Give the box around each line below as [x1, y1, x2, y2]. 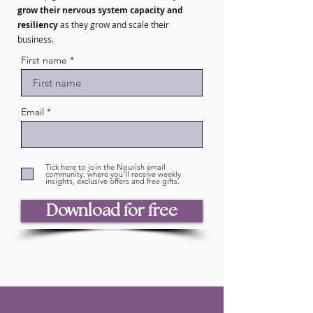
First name [21, 54, 67, 66]
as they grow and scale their [58, 19, 169, 30]
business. [17, 34, 54, 45]
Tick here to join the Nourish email [45, 162, 166, 172]
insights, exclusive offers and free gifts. [45, 176, 180, 186]
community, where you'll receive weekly [45, 169, 181, 179]
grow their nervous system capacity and [17, 4, 183, 16]
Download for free [46, 203, 177, 219]
